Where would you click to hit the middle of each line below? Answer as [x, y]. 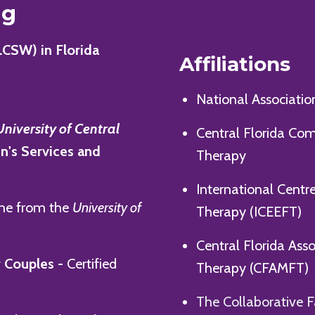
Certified [92, 263]
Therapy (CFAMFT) [252, 268]
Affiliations [229, 64]
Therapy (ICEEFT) [249, 212]
